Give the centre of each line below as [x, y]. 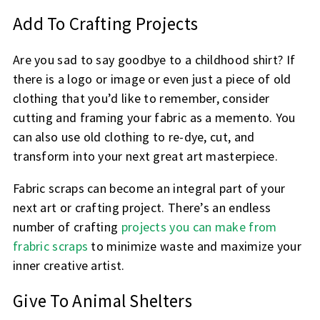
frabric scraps [50, 246]
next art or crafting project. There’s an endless [142, 208]
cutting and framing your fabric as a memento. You [154, 118]
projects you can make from [199, 227]
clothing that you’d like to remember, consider [141, 99]
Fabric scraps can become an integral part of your [149, 189]
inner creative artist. [69, 266]
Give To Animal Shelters [102, 301]
